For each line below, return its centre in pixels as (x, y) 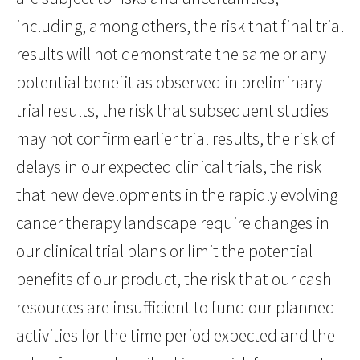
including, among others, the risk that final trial (180, 27)
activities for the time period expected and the (176, 336)
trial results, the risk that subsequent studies (172, 111)
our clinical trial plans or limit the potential (164, 252)
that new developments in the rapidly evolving (177, 195)
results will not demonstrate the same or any (171, 55)
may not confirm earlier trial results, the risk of (176, 139)
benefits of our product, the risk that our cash (174, 280)
